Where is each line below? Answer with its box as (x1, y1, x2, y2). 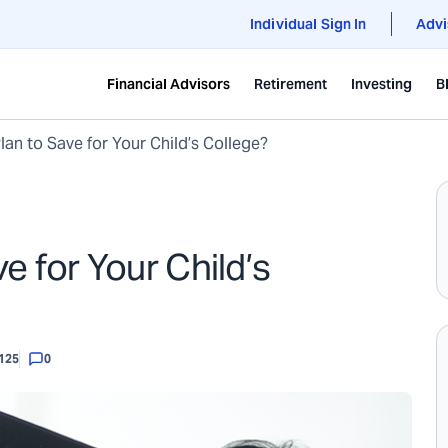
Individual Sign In (250, 15, 367, 33)
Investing (351, 75, 412, 93)
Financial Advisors (107, 75, 230, 93)
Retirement (254, 75, 327, 93)
